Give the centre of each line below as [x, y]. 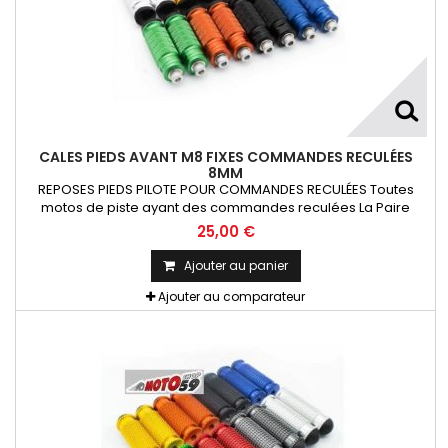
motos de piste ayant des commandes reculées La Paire [225, 207]
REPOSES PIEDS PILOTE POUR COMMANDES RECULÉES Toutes [225, 189]
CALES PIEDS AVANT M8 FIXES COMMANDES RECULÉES [225, 156]
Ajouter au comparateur [231, 296]
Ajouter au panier [235, 265]
